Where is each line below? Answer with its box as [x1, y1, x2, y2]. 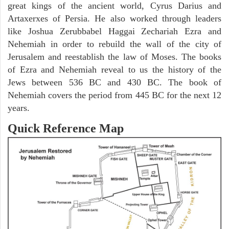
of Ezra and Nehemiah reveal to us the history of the [8, 64, 221, 75]
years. [8, 103, 30, 113]
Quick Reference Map [8, 122, 124, 135]
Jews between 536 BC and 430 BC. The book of [8, 77, 221, 88]
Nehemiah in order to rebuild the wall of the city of [8, 39, 221, 50]
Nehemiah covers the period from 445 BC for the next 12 [8, 90, 221, 101]
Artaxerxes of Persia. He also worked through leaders [8, 13, 221, 24]
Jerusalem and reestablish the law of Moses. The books [8, 52, 221, 62]
